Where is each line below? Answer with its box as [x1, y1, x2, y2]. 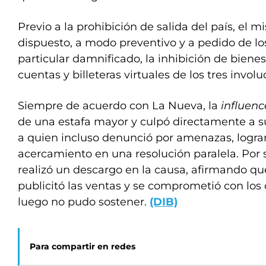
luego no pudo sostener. [18, 195, 150, 208]
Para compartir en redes [30, 241, 135, 252]
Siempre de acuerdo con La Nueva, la [18, 99, 221, 112]
